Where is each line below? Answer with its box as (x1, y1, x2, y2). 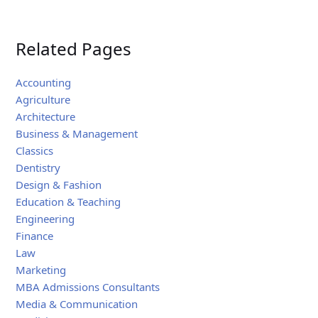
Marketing (16, 263, 67, 278)
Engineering (16, 212, 75, 226)
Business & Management (16, 126, 138, 141)
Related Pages (16, 37, 132, 61)
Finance (16, 229, 54, 243)
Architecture (16, 109, 76, 124)
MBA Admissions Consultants (16, 280, 160, 295)
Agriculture (16, 92, 71, 107)
